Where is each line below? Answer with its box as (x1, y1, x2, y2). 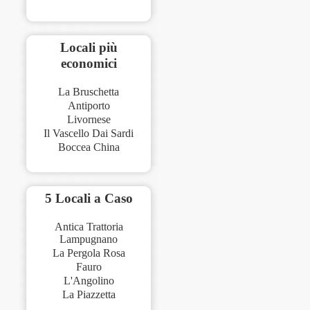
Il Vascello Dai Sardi (44, 127, 134, 139)
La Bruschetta (58, 85, 120, 98)
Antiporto (67, 99, 110, 111)
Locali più (60, 40, 118, 55)
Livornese (66, 113, 111, 125)
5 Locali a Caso (44, 190, 133, 206)
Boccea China (57, 140, 120, 153)
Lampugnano (60, 232, 118, 245)
